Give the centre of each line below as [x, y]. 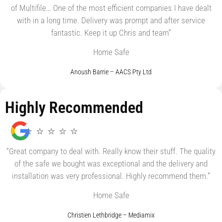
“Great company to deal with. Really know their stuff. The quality [111, 151]
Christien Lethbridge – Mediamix [111, 215]
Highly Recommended [74, 107]
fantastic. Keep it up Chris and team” [111, 32]
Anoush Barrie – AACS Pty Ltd [111, 72]
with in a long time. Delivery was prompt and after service [111, 20]
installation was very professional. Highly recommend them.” [111, 176]
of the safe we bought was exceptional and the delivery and [111, 163]
